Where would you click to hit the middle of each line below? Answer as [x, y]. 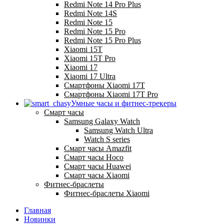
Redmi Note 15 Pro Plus [102, 40]
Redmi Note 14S [90, 13]
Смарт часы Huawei [97, 166]
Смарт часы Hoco [94, 157]
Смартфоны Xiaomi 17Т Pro [111, 94]
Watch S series [107, 139]
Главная [37, 210]
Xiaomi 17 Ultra [90, 76]
